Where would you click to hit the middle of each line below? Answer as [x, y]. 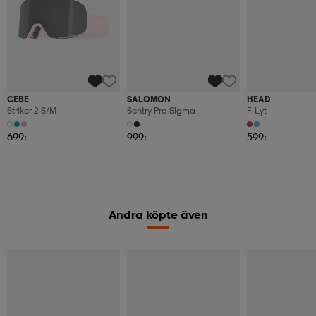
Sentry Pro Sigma [161, 111]
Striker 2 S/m [32, 111]
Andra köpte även [158, 215]
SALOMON [149, 99]
